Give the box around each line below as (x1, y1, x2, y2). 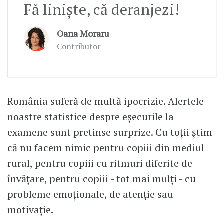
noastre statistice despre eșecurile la (7, 110, 174, 124)
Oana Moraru (57, 27, 109, 40)
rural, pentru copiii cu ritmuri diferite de (7, 156, 192, 170)
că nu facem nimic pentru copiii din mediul (7, 141, 204, 155)
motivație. (7, 203, 53, 217)
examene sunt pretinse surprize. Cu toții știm (7, 125, 212, 139)
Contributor (57, 41, 101, 52)
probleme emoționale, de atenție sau (7, 187, 173, 201)
